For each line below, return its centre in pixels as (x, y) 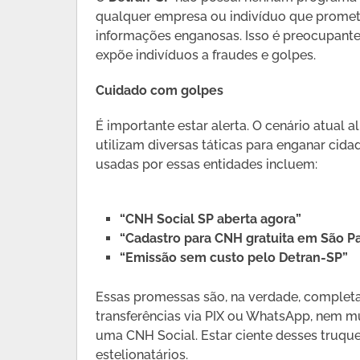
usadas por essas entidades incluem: (207, 165)
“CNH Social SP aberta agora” (211, 219)
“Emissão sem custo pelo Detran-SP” (234, 258)
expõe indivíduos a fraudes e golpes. (206, 55)
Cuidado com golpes (160, 91)
